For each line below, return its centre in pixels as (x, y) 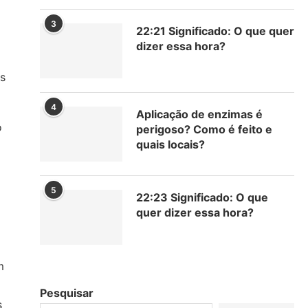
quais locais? (170, 144)
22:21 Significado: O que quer (215, 31)
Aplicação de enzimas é (199, 114)
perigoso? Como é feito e (204, 129)
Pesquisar (67, 293)
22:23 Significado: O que (202, 197)
